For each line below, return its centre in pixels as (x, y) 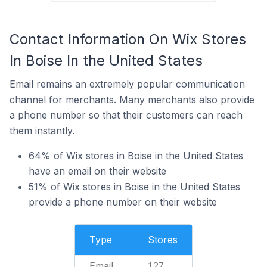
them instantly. (42, 131)
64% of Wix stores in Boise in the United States (136, 156)
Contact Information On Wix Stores (128, 39)
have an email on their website (97, 171)
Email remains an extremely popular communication (127, 84)
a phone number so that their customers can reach (126, 115)
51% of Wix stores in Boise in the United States (134, 187)
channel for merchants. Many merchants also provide (132, 100)
